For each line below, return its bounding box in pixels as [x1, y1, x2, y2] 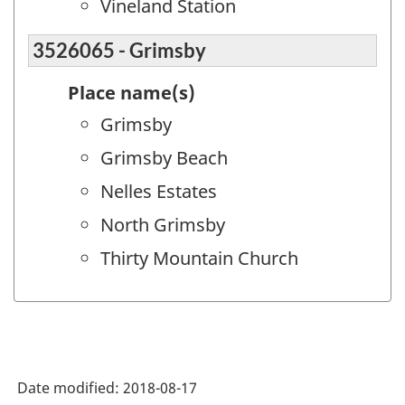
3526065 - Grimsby [33, 38, 206, 63]
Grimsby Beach [100, 146, 228, 171]
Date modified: [17, 377, 123, 398]
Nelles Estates [100, 179, 217, 204]
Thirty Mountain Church [100, 246, 298, 271]
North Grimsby [100, 212, 225, 238]
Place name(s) [68, 80, 195, 106]
